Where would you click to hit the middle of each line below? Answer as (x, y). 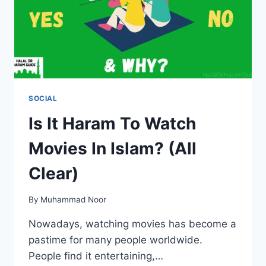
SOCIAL (43, 98)
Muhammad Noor (74, 200)
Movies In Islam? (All (113, 148)
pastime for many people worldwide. (115, 240)
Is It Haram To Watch (112, 123)
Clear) (53, 173)
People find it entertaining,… (96, 256)
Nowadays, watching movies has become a (132, 224)
